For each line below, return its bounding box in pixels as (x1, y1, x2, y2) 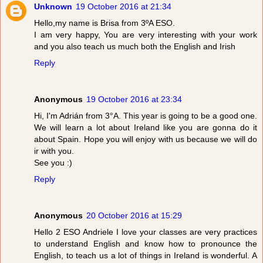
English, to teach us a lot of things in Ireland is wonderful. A (34, 251, 257, 261)
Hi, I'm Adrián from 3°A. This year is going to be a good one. (34, 111, 257, 121)
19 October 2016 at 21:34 (76, 2, 171, 12)
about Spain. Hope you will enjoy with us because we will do (34, 134, 257, 144)
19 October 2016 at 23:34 (86, 95, 182, 104)
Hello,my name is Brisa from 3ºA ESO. (34, 18, 175, 28)
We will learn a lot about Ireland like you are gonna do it (34, 123, 257, 133)
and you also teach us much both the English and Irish (34, 42, 235, 52)
